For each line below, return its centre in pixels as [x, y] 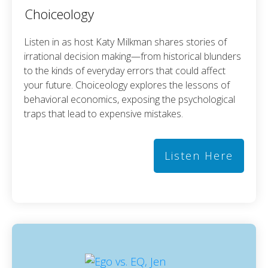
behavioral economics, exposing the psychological [130, 99]
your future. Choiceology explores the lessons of [127, 85]
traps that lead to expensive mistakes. [103, 113]
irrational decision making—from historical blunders [133, 56]
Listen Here [199, 155]
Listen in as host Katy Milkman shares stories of [125, 42]
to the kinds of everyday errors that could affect [125, 70]
